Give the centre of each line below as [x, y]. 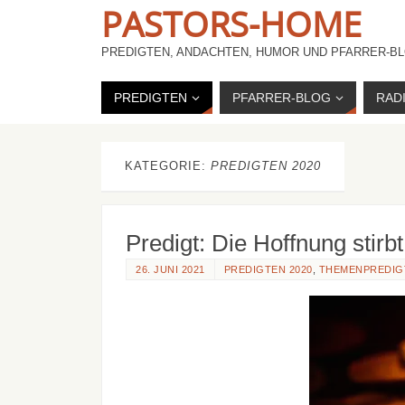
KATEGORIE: [168, 166]
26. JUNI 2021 [170, 269]
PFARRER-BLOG [282, 98]
